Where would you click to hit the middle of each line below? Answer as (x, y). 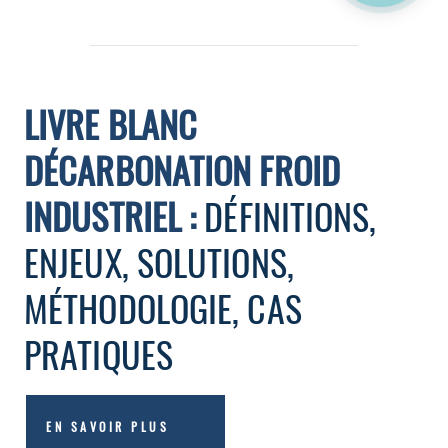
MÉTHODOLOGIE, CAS (163, 307)
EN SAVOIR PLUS (107, 426)
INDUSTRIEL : (110, 215)
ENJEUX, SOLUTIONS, (159, 261)
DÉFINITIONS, (286, 215)
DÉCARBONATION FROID (182, 169)
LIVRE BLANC (111, 123)
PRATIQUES (98, 353)
